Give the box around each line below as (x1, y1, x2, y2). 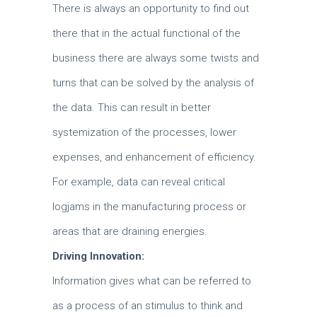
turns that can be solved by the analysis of (52, 76, 254, 89)
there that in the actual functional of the (52, 27, 241, 40)
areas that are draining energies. (52, 225, 207, 238)
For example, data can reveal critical (52, 175, 225, 188)
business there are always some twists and (52, 52, 259, 64)
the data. (52, 101, 98, 114)
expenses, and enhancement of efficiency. (52, 151, 256, 163)
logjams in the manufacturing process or (52, 200, 246, 213)
